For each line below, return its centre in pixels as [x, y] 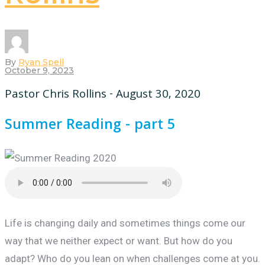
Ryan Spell [41, 62]
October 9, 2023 [39, 70]
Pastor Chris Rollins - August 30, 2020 [103, 95]
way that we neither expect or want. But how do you [119, 241]
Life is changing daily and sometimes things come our [125, 223]
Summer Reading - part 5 [90, 126]
